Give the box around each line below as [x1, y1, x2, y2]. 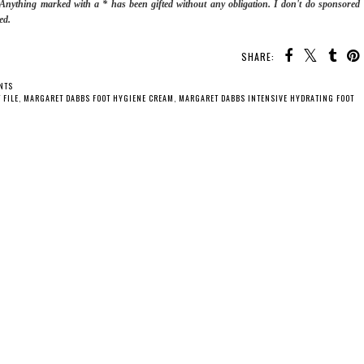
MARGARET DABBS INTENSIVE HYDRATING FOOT [179, 92, 354, 105]
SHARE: [241, 50, 275, 64]
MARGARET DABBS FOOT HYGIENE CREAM [24, 92, 174, 105]
